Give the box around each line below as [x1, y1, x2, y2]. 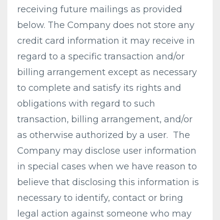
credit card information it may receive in [17, 35, 195, 46]
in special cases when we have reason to [17, 161, 197, 172]
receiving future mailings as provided [17, 4, 182, 15]
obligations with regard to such [17, 98, 155, 109]
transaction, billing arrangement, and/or [17, 114, 192, 125]
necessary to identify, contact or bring [17, 192, 183, 203]
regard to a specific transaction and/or [17, 51, 185, 62]
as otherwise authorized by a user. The [17, 130, 190, 140]
